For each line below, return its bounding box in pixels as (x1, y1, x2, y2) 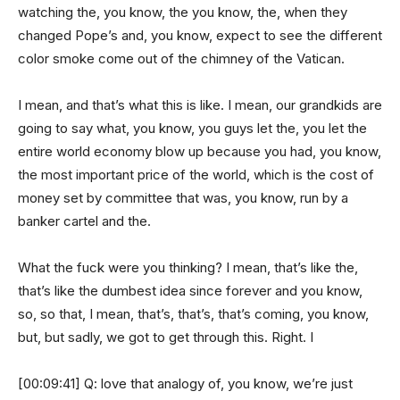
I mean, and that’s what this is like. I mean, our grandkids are (18, 96, 382, 113)
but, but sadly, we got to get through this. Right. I (18, 328, 313, 346)
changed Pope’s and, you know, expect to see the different (18, 26, 382, 44)
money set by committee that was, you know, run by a (18, 188, 348, 206)
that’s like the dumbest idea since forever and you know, (18, 281, 362, 299)
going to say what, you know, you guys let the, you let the (18, 119, 367, 137)
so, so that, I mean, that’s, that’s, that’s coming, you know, (18, 304, 369, 322)
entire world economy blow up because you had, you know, (18, 142, 381, 160)
